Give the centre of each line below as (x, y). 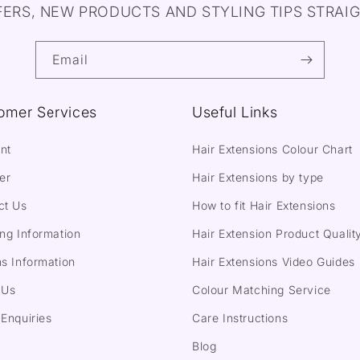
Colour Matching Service (262, 290)
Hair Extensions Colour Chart (272, 149)
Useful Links (235, 112)
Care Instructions (240, 318)
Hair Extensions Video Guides (274, 262)
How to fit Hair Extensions (264, 205)
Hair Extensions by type (258, 177)
